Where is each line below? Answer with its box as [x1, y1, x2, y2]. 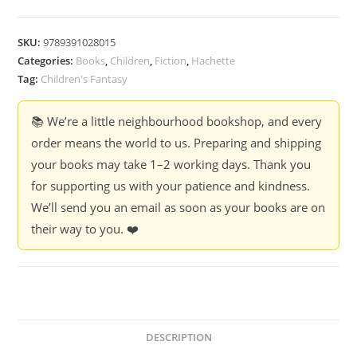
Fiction [155, 53, 187, 68]
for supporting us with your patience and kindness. [31, 177, 311, 194]
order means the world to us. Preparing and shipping [31, 134, 322, 151]
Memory [17, 26, 61, 42]
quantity [17, 126, 62, 142]
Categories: [18, 53, 76, 68]
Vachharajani [17, 106, 88, 122]
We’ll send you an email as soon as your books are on [31, 198, 326, 215]
